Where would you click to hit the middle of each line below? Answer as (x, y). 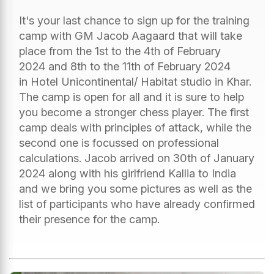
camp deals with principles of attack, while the (135, 127)
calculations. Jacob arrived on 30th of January (137, 158)
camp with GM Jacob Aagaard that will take (131, 35)
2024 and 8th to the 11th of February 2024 (125, 66)
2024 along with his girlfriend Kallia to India (128, 173)
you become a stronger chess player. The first (134, 112)
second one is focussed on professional (119, 143)
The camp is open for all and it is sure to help (131, 97)
